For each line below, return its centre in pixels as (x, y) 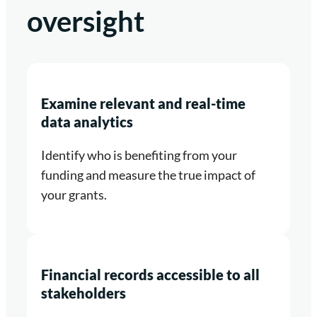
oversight (86, 21)
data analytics (87, 121)
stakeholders (83, 293)
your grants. (74, 194)
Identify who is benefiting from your (139, 155)
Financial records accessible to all (150, 274)
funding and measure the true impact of (148, 174)
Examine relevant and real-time (143, 103)
